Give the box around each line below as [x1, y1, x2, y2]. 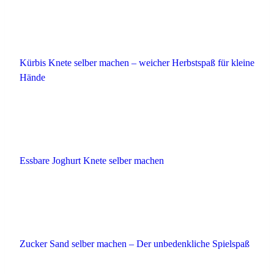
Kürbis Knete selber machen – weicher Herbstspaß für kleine [20, 57, 254, 68]
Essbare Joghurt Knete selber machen [20, 155, 164, 166]
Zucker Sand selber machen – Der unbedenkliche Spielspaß [20, 238, 250, 249]
